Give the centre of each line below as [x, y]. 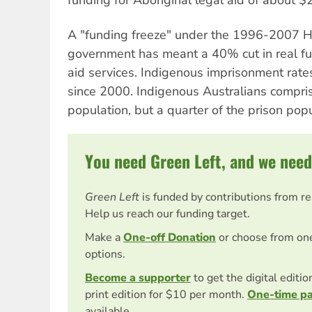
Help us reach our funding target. [167, 214]
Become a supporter [138, 278]
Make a [104, 238]
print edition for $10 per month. [166, 295]
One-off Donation [170, 238]
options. [105, 255]
